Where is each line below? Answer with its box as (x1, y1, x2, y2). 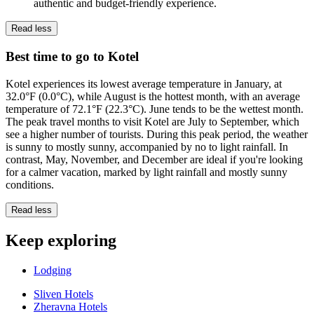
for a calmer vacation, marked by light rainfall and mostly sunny (6, 165, 287, 178)
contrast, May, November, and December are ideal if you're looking (6, 153, 303, 165)
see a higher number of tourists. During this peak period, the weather (6, 128, 308, 140)
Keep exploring (6, 231, 116, 250)
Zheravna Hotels (34, 300, 107, 313)
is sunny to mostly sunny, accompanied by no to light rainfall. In (6, 140, 288, 153)
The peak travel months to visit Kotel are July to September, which (6, 115, 299, 128)
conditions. (6, 178, 54, 191)
